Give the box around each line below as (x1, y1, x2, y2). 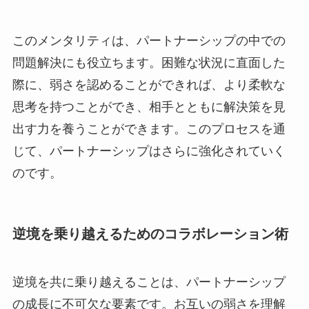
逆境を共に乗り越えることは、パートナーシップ (12, 275, 286, 289)
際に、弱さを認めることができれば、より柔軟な (12, 77, 286, 92)
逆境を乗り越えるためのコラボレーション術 (12, 226, 288, 242)
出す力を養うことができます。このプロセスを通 (12, 121, 286, 136)
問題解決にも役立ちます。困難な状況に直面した (12, 55, 286, 70)
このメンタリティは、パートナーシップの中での (12, 33, 286, 48)
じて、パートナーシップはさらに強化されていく (12, 143, 286, 158)
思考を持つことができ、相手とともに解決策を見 (12, 99, 286, 114)
